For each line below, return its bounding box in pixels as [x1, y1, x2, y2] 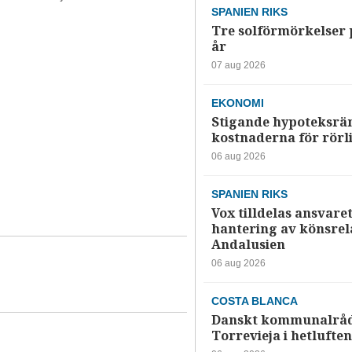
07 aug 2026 [211, 59, 266, 71]
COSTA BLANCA [211, 294, 298, 307]
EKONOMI [211, 96, 264, 109]
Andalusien [211, 235, 285, 254]
